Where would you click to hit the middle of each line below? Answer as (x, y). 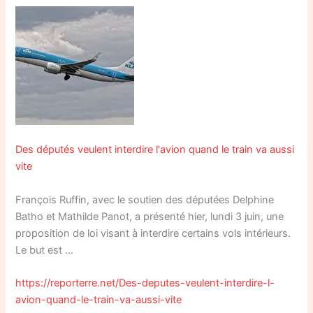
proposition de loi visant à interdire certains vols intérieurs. (153, 233)
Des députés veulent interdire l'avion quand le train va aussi (155, 150)
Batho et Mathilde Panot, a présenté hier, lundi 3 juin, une (150, 216)
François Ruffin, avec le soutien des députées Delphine (145, 199)
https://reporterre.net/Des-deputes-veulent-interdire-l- (145, 283)
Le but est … (45, 250)
